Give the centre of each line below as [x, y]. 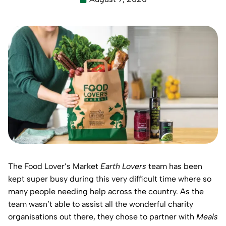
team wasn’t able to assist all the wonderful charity [101, 204]
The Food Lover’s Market [54, 166]
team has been [174, 166]
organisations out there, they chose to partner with [102, 216]
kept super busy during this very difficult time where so [110, 179]
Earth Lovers [123, 166]
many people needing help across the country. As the [106, 191]
